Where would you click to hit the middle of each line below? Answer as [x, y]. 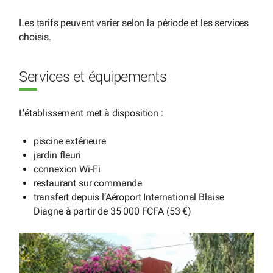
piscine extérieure [69, 141]
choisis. [35, 37]
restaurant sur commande [88, 183]
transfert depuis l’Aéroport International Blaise [129, 197]
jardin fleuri [57, 155]
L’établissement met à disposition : [91, 113]
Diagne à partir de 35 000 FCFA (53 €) [112, 211]
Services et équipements [93, 77]
